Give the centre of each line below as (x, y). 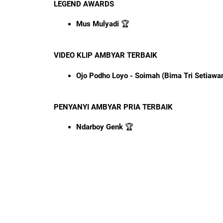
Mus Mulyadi (98, 24)
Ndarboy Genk (100, 127)
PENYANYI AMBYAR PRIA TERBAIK (113, 107)
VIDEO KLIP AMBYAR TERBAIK (106, 56)
